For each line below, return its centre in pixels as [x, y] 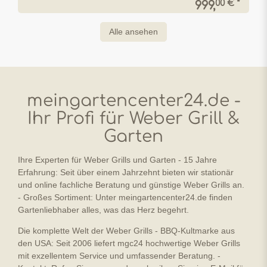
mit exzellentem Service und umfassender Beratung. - [119, 256]
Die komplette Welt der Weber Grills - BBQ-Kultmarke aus [126, 231]
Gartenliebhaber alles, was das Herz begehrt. [103, 210]
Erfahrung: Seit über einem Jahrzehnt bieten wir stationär [126, 172]
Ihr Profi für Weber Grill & [133, 119]
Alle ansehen [133, 32]
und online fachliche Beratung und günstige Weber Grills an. [131, 185]
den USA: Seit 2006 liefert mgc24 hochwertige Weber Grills [129, 243]
